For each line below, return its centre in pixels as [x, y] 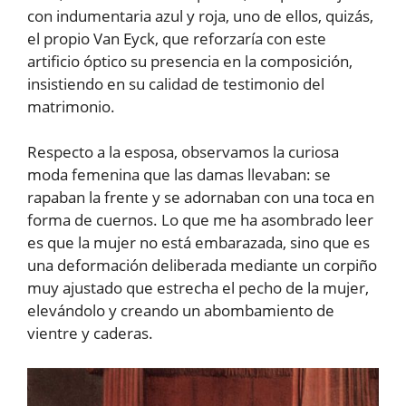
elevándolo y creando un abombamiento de [181, 311]
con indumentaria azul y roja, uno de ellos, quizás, [200, 15]
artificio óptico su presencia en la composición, [190, 61]
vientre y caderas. [90, 333]
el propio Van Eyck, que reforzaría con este [177, 38]
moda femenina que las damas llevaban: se [179, 175]
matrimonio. [71, 106]
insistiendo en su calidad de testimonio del [176, 83]
